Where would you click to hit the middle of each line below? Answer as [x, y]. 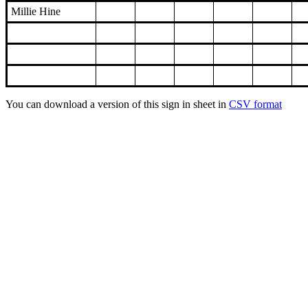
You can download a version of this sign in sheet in [117, 104]
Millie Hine [36, 12]
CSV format [255, 104]
